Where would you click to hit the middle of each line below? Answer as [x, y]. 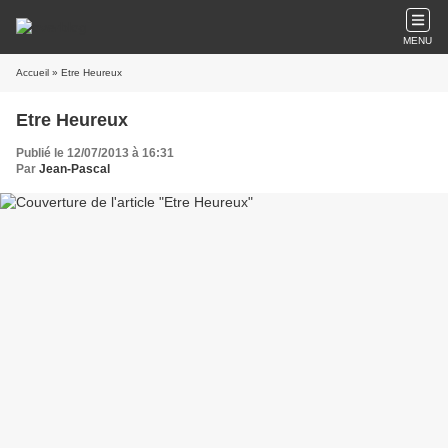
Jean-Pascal [74, 169]
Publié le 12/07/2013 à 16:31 [95, 153]
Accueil [32, 72]
